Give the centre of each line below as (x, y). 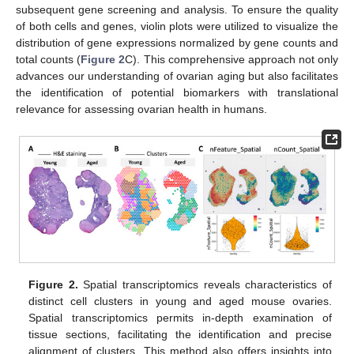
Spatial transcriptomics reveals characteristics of (205, 284)
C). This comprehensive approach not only (232, 60)
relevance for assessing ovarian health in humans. (141, 109)
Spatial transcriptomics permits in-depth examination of (180, 317)
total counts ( (49, 60)
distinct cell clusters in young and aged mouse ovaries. (180, 301)
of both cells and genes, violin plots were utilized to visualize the (177, 26)
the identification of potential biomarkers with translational (177, 93)
